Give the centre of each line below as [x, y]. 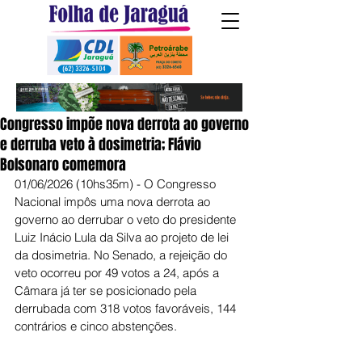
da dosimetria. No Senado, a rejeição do [122, 255]
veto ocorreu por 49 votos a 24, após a [118, 273]
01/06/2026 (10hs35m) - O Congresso [117, 184]
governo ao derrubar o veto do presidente [127, 219]
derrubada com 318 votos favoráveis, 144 [127, 308]
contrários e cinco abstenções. [96, 326]
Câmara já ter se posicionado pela [107, 290]
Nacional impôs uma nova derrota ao [114, 202]
